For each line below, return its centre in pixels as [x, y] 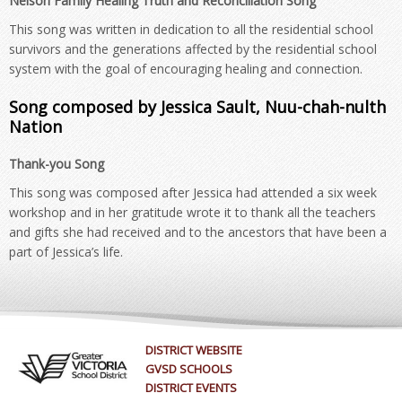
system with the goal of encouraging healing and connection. [186, 69]
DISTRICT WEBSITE [194, 350]
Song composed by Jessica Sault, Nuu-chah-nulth [197, 107]
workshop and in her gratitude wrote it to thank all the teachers [192, 212]
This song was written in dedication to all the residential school [191, 29]
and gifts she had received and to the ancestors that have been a [198, 232]
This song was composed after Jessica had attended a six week [193, 192]
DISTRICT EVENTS [192, 388]
